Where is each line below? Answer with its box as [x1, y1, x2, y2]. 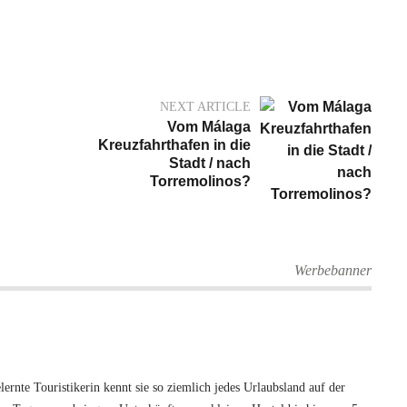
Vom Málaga [167, 119, 251, 135]
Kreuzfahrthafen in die [98, 137, 251, 154]
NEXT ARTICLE [160, 100, 251, 114]
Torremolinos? [150, 174, 251, 190]
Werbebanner [294, 263, 372, 279]
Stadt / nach [169, 155, 251, 172]
